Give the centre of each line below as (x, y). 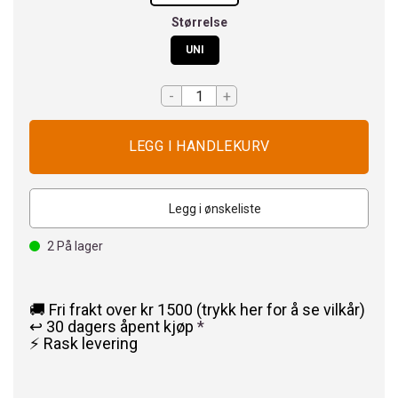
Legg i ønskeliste (215, 209)
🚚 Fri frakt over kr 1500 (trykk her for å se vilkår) (197, 310)
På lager (79, 246)
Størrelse (199, 22)
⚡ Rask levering (84, 343)
